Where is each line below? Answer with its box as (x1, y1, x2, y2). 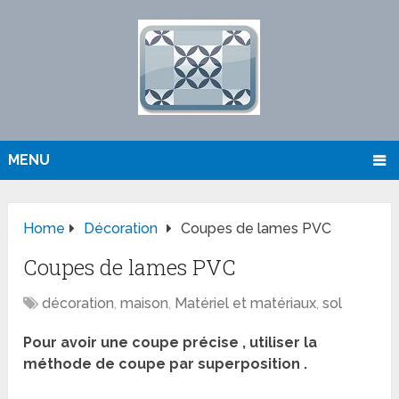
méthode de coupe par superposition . (23, 355, 308, 373)
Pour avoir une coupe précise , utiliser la (23, 334, 318, 352)
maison (120, 295, 169, 313)
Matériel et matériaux (175, 295, 317, 313)
